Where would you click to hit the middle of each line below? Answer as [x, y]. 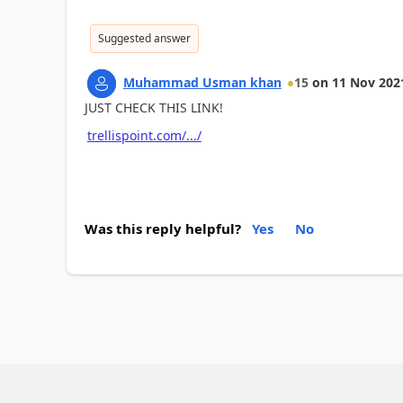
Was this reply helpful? [162, 228]
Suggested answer [144, 38]
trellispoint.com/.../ [144, 135]
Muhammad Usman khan [202, 82]
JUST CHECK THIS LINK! [153, 107]
